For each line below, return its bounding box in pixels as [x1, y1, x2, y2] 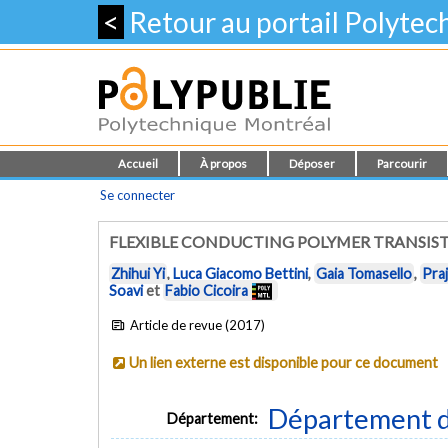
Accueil [118, 157, 158, 170]
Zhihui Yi [111, 265, 165, 283]
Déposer [289, 157, 335, 170]
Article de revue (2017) [127, 316, 266, 333]
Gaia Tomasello [316, 265, 412, 283]
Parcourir [377, 157, 427, 170]
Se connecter [100, 187, 175, 203]
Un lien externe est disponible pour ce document [129, 353, 439, 371]
